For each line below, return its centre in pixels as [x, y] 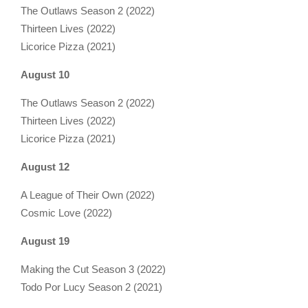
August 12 [45, 166]
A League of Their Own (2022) [88, 195]
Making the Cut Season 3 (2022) [93, 269]
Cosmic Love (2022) [66, 212]
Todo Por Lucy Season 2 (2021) [91, 287]
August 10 [45, 74]
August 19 [45, 241]
